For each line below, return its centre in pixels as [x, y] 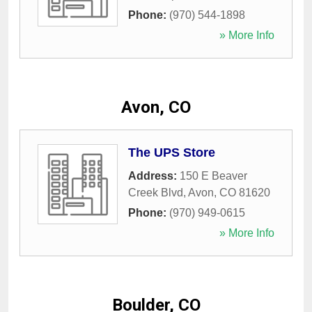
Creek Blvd [156, 193]
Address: [154, 176]
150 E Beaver [213, 176]
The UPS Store [172, 153]
